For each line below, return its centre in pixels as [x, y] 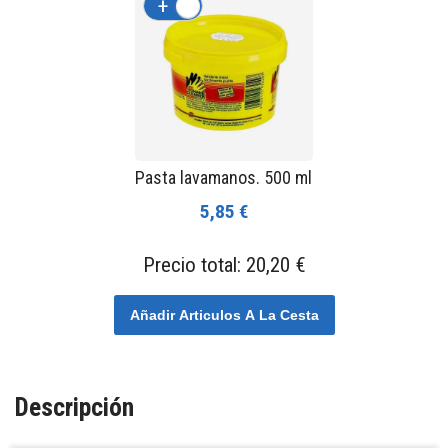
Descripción [74, 407]
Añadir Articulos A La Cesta [224, 315]
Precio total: [194, 265]
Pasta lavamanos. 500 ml [224, 178]
